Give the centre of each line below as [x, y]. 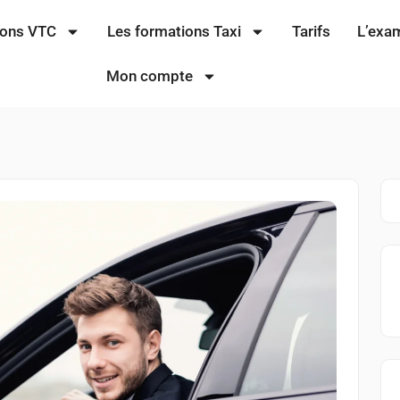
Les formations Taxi [174, 31]
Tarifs [311, 31]
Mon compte [149, 76]
